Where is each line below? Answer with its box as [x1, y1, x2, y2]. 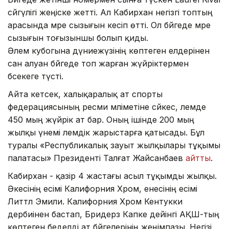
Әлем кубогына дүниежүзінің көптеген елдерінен [8, 45, 210, 56]
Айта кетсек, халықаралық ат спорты [8, 88, 163, 99]
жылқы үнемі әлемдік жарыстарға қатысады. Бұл [8, 127, 204, 138]
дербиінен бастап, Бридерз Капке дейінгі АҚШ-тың [8, 209, 219, 219]
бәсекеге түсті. [8, 71, 63, 81]
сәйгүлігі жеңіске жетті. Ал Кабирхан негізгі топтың [8, 7, 213, 17]
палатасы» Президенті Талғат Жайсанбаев [8, 152, 186, 163]
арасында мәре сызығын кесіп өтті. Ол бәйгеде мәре [8, 19, 211, 30]
